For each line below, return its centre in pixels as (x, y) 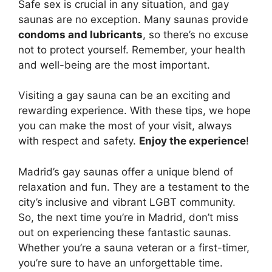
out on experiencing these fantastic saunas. (125, 232)
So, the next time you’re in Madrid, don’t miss (128, 217)
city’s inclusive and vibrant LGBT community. (127, 202)
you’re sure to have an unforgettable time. (121, 263)
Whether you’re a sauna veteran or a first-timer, (134, 247)
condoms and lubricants (80, 34)
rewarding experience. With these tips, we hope (134, 111)
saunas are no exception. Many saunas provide (133, 19)
